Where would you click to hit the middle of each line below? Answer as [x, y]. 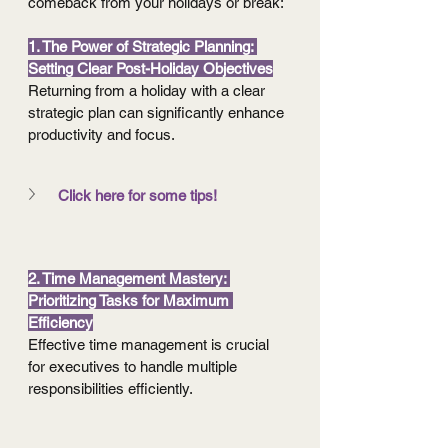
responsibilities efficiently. [110, 389]
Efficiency [60, 323]
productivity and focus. [101, 135]
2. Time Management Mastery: [129, 279]
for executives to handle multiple [134, 367]
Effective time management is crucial [150, 345]
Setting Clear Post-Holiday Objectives [150, 69]
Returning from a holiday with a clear [148, 91]
